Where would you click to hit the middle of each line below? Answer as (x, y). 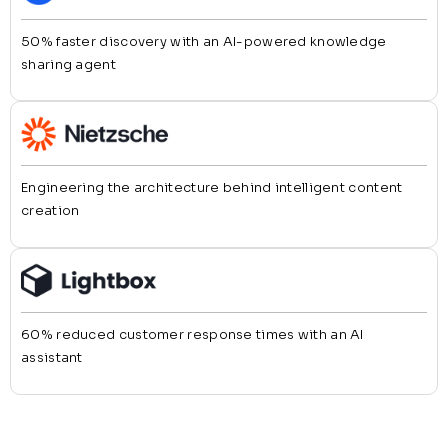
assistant (52, 358)
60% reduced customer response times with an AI (192, 335)
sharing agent (68, 64)
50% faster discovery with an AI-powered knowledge (204, 41)
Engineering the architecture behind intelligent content (212, 188)
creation (50, 211)
